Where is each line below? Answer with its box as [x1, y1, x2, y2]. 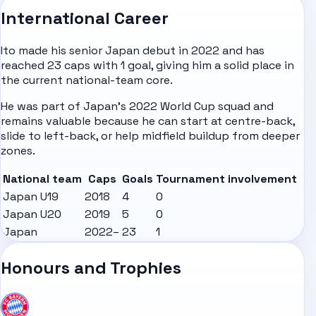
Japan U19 [3, 189, 59, 205]
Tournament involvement [156, 171, 297, 187]
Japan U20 [3, 207, 61, 222]
